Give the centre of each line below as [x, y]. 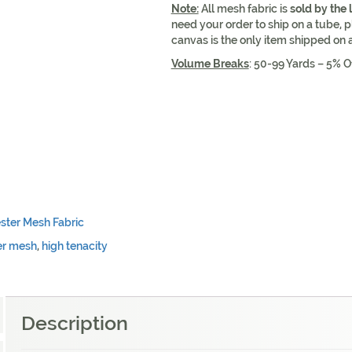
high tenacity [75, 246]
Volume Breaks [210, 64]
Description [75, 323]
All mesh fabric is [244, 9]
